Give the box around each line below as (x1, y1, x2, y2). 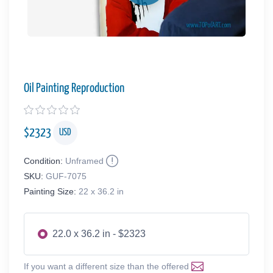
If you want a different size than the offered (24, 261, 191, 272)
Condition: (24, 156, 63, 166)
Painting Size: (24, 186, 76, 197)
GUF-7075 (46, 171, 87, 182)
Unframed (65, 156, 104, 166)
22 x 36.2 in (79, 186, 124, 197)
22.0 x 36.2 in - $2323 (52, 229, 146, 239)
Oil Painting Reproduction (24, 82, 124, 95)
